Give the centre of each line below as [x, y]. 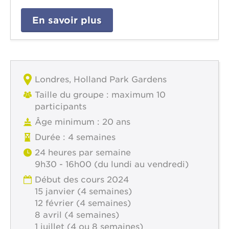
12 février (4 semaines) [83, 203]
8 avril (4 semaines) [77, 215]
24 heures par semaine [83, 153]
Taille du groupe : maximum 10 [100, 95]
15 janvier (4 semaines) [83, 192]
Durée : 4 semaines [75, 138]
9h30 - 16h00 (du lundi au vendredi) [112, 165]
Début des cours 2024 [82, 180]
